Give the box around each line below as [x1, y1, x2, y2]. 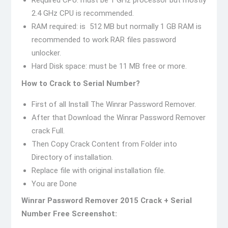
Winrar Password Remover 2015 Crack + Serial [21, 196, 192, 205]
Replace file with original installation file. [31, 165, 165, 175]
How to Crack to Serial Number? [21, 78, 140, 88]
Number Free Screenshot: [21, 209, 117, 218]
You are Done [31, 179, 77, 188]
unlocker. [31, 48, 61, 58]
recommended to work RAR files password [31, 35, 176, 44]
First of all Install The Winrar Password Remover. [31, 99, 196, 109]
